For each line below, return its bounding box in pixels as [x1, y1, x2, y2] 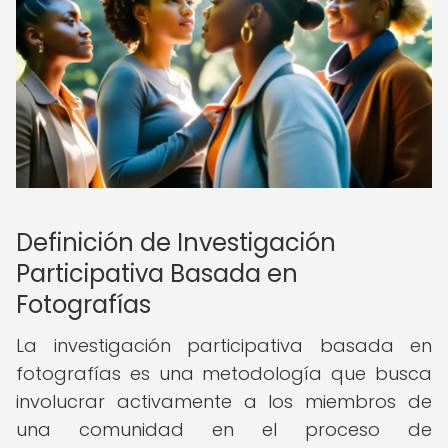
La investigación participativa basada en [16, 333, 432, 358]
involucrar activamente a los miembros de [16, 389, 432, 414]
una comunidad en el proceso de [16, 417, 432, 442]
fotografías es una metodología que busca [16, 361, 432, 386]
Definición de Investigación [16, 226, 336, 259]
